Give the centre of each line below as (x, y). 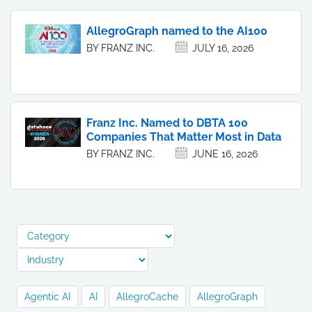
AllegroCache (147, 297)
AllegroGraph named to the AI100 (177, 31)
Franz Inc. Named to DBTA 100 (167, 123)
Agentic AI (47, 297)
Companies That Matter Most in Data (184, 137)
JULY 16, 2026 (223, 48)
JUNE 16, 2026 (225, 154)
